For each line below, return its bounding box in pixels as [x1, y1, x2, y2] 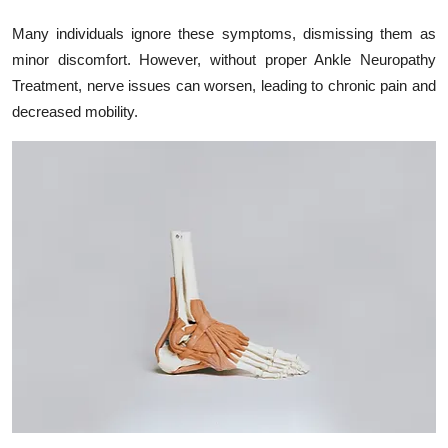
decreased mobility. [12, 102, 138, 120]
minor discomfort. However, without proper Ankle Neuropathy [12, 50, 436, 68]
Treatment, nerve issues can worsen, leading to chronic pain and [12, 76, 436, 94]
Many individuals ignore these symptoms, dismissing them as [12, 24, 436, 42]
